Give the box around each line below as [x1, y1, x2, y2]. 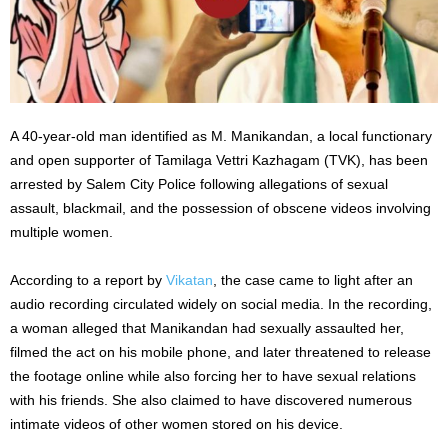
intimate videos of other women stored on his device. [10, 415, 343, 432]
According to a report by [10, 271, 166, 288]
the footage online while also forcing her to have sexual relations [10, 367, 416, 384]
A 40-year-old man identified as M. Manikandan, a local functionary [10, 127, 432, 144]
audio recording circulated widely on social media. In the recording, [10, 295, 432, 312]
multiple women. [10, 223, 113, 240]
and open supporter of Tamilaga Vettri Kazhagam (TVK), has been [10, 151, 428, 168]
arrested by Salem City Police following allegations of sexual [10, 175, 388, 192]
